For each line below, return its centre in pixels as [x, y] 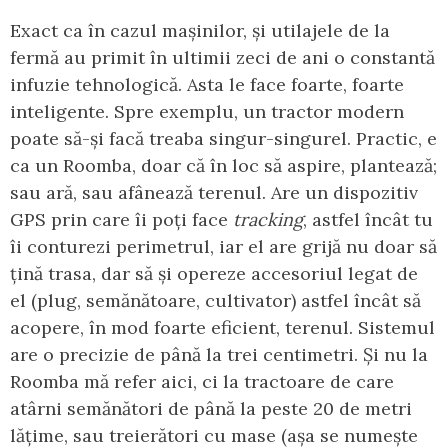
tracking [268, 220]
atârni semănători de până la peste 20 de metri [211, 409]
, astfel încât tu [368, 220]
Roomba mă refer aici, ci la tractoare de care [202, 382]
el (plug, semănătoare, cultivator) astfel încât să [215, 301]
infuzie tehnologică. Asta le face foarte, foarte [207, 85]
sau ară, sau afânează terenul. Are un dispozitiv [214, 193]
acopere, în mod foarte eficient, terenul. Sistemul [222, 328]
